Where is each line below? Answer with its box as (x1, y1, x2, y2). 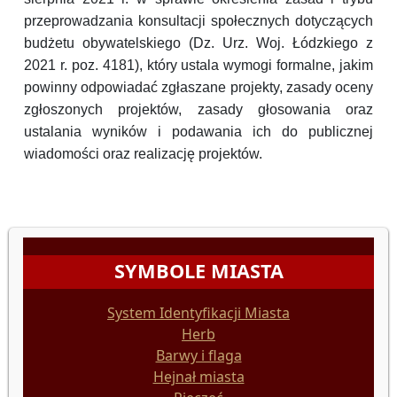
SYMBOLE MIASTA (113, 258, 284, 284)
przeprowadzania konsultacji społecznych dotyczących (24, 13, 373, 29)
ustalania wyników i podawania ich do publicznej (24, 124, 373, 140)
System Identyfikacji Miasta (107, 303, 290, 323)
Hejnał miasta (152, 367, 245, 387)
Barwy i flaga (155, 346, 242, 366)
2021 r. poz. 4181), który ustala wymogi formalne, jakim (24, 58, 373, 74)
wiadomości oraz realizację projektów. (24, 146, 262, 162)
